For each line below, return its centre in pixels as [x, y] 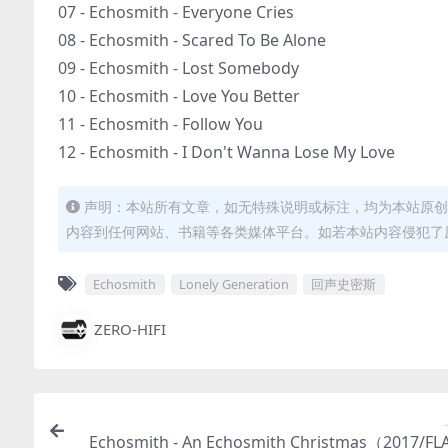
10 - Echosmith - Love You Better [179, 96]
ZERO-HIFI [130, 328]
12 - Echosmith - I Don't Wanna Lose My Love [226, 152]
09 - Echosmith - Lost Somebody [178, 68]
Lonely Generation [233, 284]
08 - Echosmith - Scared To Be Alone [192, 40]
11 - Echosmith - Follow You [160, 124]
